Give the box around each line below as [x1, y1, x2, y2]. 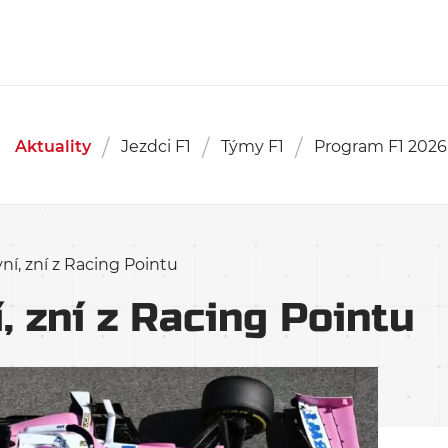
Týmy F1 [220, 137, 284, 156]
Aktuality [14, 137, 91, 156]
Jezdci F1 [120, 137, 191, 156]
